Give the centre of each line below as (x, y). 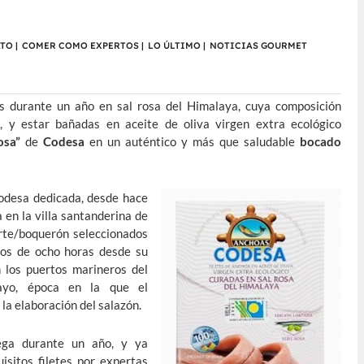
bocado (321, 142)
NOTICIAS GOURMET (258, 46)
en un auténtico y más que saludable (193, 142)
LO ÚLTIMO (174, 46)
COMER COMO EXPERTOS (80, 46)
